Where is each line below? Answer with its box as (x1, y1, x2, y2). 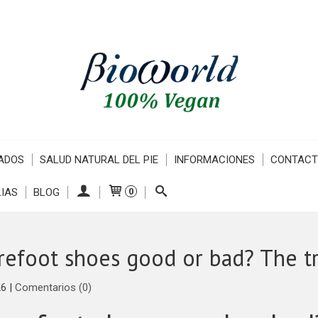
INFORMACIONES (173, 153, 255, 166)
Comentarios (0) (14, 281, 92, 294)
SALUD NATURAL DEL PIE (39, 153, 158, 166)
